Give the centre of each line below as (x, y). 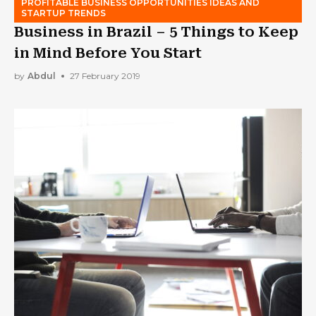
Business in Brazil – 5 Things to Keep (156, 31)
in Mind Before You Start (108, 53)
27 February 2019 (105, 76)
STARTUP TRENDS (63, 13)
